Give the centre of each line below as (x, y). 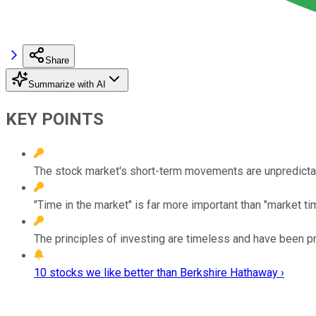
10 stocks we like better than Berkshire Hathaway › (159, 272)
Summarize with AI (67, 84)
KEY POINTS (55, 119)
